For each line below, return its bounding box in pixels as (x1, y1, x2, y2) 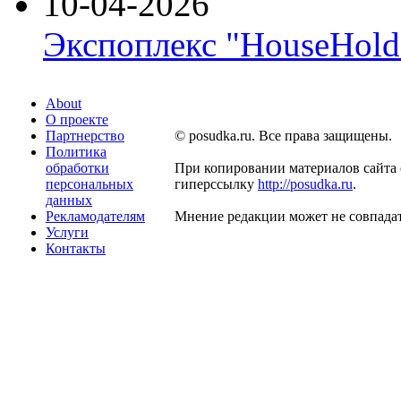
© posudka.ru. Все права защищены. (175, 127, 392, 143)
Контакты (46, 240, 106, 256)
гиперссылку (175, 175, 258, 192)
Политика (46, 143, 107, 159)
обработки (46, 159, 109, 175)
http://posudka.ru (258, 175, 353, 192)
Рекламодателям (46, 208, 145, 224)
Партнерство (46, 127, 124, 143)
